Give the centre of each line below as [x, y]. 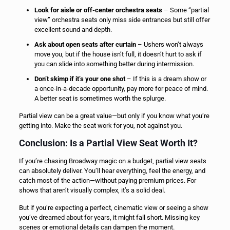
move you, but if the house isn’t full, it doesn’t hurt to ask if [118, 54]
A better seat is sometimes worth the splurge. [100, 99]
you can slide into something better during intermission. [114, 64]
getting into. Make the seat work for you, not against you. [100, 126]
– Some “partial [185, 10]
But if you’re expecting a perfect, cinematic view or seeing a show [113, 208]
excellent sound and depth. [73, 30]
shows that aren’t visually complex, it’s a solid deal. [92, 190]
